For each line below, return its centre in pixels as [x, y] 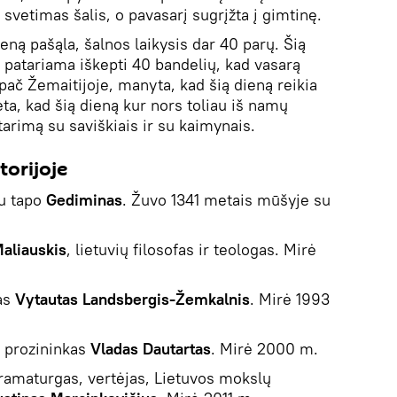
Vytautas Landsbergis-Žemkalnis [132, 299]
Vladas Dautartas [151, 348]
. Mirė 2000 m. [265, 348]
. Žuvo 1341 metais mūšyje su [226, 199]
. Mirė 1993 [290, 299]
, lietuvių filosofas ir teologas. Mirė [191, 249]
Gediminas [84, 199]
